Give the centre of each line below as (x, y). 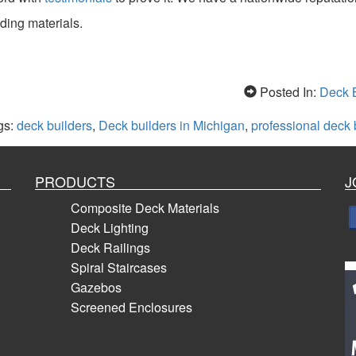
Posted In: (288, 91)
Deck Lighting (110, 227)
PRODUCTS (75, 181)
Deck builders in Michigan (171, 125)
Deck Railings (110, 247)
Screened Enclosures (132, 307)
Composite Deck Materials (145, 207)
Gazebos (96, 287)
